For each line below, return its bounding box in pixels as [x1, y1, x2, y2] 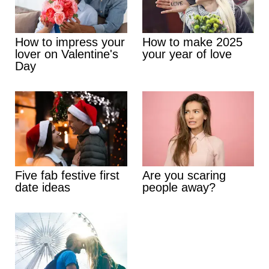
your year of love [142, 47, 232, 61]
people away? [142, 180, 216, 194]
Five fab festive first [15, 168, 119, 182]
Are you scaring [142, 168, 226, 182]
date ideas [15, 180, 70, 194]
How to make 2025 [142, 35, 243, 49]
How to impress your [15, 35, 125, 49]
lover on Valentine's [15, 47, 118, 61]
